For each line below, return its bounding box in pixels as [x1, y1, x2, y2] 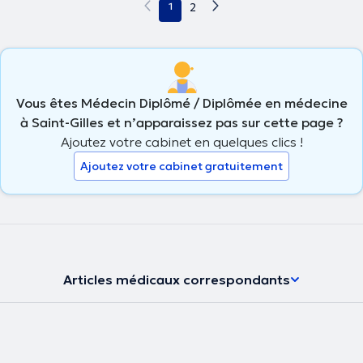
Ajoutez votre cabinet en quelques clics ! [60, 133, 303, 150]
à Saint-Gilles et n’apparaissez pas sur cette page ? [19, 113, 344, 130]
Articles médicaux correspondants [63, 271, 290, 288]
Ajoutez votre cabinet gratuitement [80, 158, 283, 173]
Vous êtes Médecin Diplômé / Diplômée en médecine [15, 94, 348, 111]
